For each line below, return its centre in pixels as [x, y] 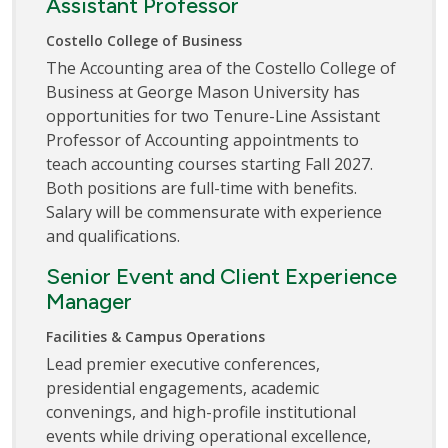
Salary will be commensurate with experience [214, 212]
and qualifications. [113, 236]
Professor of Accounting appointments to [202, 140]
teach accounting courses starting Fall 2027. [209, 164]
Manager [89, 302]
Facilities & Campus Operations [155, 337]
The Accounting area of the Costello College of [221, 68]
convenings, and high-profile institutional [201, 412]
